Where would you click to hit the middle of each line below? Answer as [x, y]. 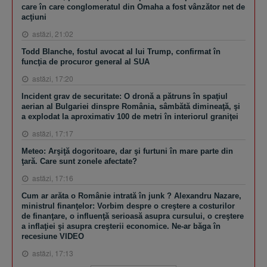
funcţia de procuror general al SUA [86, 61]
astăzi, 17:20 [52, 78]
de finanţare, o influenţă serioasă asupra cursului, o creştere [133, 216]
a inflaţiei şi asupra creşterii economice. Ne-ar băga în [121, 226]
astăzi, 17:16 [52, 178]
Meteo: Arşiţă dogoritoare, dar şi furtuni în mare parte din [127, 151]
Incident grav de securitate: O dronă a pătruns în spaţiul [125, 96]
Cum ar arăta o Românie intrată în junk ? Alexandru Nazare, [131, 195]
